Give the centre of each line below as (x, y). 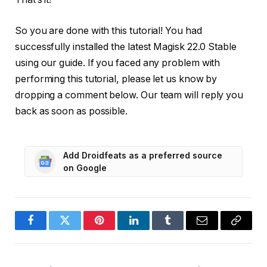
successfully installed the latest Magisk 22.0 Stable (126, 46)
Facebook (51, 229)
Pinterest (117, 229)
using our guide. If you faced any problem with (118, 63)
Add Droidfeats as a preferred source (143, 155)
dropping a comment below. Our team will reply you (129, 95)
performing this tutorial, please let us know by (116, 79)
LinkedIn (152, 229)
